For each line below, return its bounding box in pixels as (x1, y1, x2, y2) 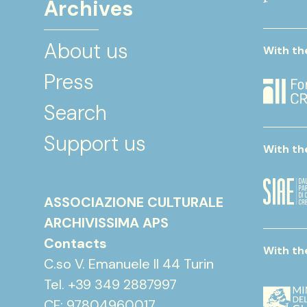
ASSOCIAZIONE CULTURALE (44, 193, 223, 211)
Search (44, 99, 107, 126)
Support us (44, 130, 146, 157)
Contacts (44, 234, 107, 252)
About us (44, 38, 128, 64)
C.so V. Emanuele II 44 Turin (44, 255, 214, 273)
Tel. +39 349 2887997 (44, 275, 177, 293)
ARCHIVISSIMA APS (44, 214, 169, 232)
